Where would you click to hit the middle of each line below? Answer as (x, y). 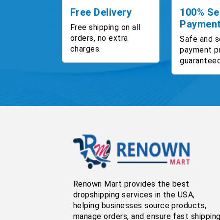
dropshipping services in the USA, (134, 194)
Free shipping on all (106, 27)
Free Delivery (101, 12)
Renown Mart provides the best (131, 184)
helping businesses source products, (140, 205)
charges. (86, 49)
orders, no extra (99, 38)
